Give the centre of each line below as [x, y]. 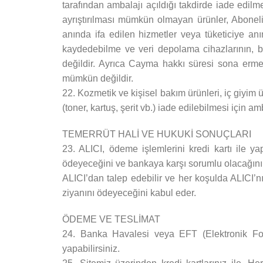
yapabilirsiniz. [91, 249]
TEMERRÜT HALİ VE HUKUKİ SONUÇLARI [157, 134]
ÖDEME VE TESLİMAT [111, 219]
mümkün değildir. [98, 78]
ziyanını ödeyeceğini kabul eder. [129, 193]
